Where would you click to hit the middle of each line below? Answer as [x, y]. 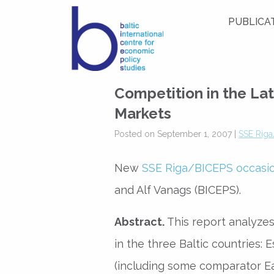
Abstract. [139, 222]
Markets [143, 113]
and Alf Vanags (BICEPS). [178, 190]
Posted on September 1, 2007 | [176, 134]
